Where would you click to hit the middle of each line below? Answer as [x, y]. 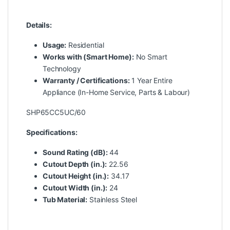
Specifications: [52, 132]
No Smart [150, 57]
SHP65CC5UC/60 [57, 112]
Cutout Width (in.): [75, 188]
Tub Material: [65, 200]
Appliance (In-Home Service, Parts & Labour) [116, 92]
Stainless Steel [112, 200]
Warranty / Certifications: [86, 81]
